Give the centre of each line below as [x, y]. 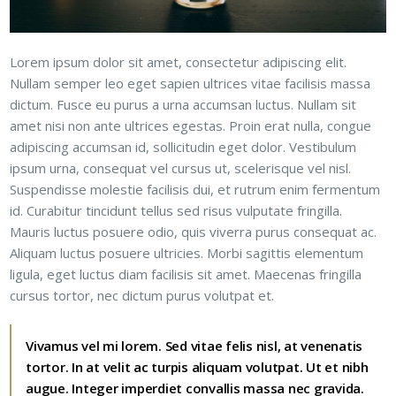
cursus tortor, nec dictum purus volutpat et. [142, 295]
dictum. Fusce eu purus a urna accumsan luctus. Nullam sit [183, 104]
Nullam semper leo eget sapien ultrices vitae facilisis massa [190, 83]
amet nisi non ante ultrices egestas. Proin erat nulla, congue [191, 125]
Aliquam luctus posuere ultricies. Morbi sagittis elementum [187, 252]
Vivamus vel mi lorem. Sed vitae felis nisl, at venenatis [194, 345]
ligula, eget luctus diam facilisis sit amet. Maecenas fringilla [186, 274]
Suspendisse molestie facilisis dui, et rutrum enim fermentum [195, 189]
